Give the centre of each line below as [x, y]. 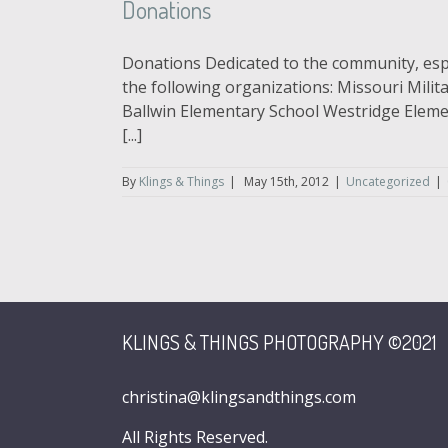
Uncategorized [388, 181]
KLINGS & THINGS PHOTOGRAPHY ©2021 [279, 342]
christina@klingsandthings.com [239, 397]
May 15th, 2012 [286, 181]
